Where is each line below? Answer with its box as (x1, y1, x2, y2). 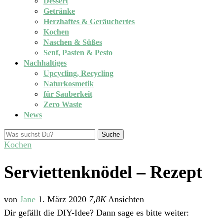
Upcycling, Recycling (43, 69, 113, 77)
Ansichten (106, 194, 144, 205)
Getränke (43, 7, 75, 15)
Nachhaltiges (24, 59, 67, 67)
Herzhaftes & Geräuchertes (43, 17, 135, 26)
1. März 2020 (38, 194, 86, 205)
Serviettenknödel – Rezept (4, 162, 202, 183)
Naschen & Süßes (43, 38, 102, 46)
